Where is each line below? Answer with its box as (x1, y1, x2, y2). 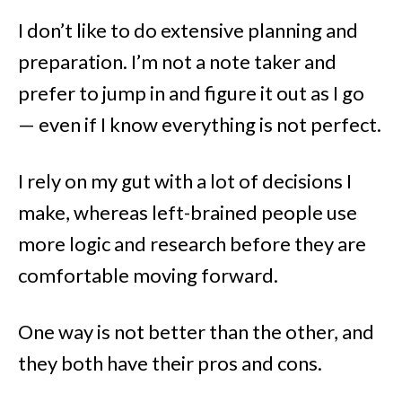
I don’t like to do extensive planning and (18, 18, 358, 43)
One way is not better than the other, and (18, 319, 374, 345)
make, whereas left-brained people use (18, 200, 357, 225)
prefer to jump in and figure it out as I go (18, 81, 364, 106)
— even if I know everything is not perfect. (18, 112, 381, 137)
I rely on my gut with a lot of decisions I (18, 169, 352, 194)
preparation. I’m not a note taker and (18, 49, 336, 74)
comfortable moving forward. (18, 263, 278, 288)
